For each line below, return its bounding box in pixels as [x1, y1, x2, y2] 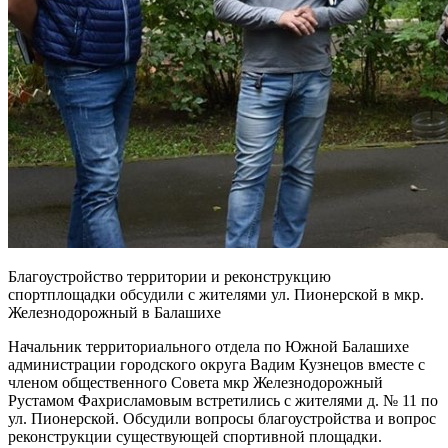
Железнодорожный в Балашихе [8, 303, 221, 321]
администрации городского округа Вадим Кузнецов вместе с [8, 355, 425, 373]
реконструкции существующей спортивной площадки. [8, 427, 382, 445]
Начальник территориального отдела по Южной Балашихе [8, 337, 409, 355]
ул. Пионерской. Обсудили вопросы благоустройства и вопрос [8, 409, 436, 427]
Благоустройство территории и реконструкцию [8, 267, 331, 285]
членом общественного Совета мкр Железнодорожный [8, 373, 383, 391]
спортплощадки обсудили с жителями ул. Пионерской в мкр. [8, 285, 424, 303]
